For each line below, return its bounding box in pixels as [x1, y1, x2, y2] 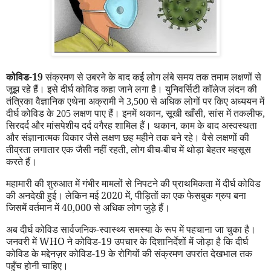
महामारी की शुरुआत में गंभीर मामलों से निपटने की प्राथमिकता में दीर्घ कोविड [6, 177, 261, 191]
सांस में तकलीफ [208, 108, 263, 119]
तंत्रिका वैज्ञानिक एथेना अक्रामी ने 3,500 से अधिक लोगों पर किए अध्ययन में [6, 96, 264, 107]
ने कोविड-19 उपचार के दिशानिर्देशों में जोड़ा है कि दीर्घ [65, 235, 248, 249]
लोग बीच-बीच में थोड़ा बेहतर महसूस [131, 145, 251, 155]
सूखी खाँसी [166, 108, 203, 119]
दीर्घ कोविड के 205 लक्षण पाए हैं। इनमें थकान [6, 108, 161, 119]
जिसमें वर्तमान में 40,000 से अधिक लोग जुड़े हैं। [6, 201, 170, 215]
